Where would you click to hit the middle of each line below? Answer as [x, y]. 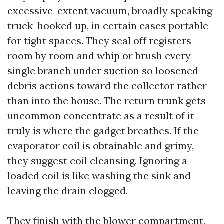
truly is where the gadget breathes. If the [103, 131]
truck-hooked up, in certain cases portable [108, 26]
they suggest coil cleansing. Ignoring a [97, 161]
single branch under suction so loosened [103, 71]
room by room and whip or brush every [99, 56]
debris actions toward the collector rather [107, 86]
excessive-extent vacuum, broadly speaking [110, 11]
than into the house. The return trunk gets [107, 101]
